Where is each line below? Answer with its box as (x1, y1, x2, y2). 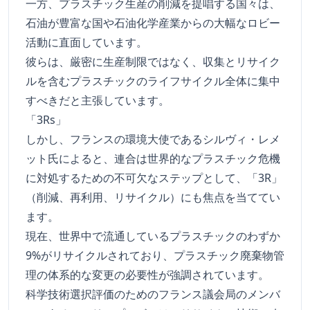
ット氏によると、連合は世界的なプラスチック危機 (26, 151, 280, 167)
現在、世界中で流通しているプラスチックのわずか (26, 228, 280, 244)
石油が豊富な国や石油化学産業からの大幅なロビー (26, 15, 280, 31)
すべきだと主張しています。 (26, 93, 170, 109)
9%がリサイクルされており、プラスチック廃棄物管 (26, 248, 284, 264)
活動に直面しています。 (26, 35, 147, 51)
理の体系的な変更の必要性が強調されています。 (26, 267, 269, 283)
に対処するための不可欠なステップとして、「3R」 (26, 170, 282, 186)
